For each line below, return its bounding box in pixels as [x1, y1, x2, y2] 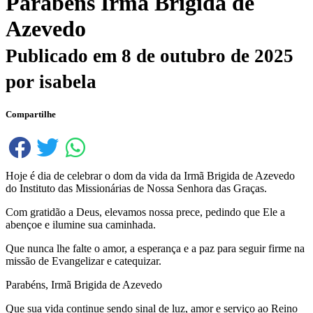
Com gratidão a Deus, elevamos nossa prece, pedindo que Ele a [6, 205, 285, 218]
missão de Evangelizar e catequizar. [6, 254, 161, 267]
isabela [39, 71, 96, 93]
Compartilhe [6, 109, 56, 120]
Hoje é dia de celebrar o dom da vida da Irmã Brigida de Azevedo [6, 169, 295, 182]
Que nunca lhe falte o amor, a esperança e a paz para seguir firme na [6, 242, 305, 254]
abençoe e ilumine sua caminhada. [6, 218, 156, 231]
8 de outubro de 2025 [122, 45, 293, 67]
